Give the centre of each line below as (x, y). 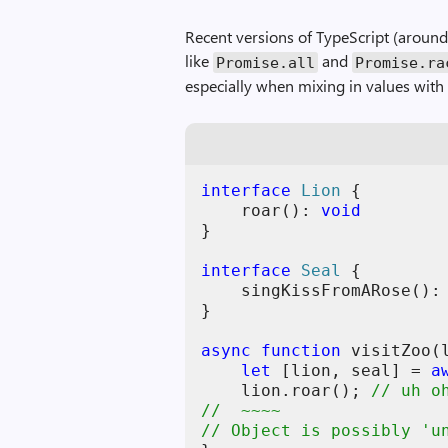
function (301, 350)
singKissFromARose (326, 290)
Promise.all (266, 62)
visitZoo (391, 350)
